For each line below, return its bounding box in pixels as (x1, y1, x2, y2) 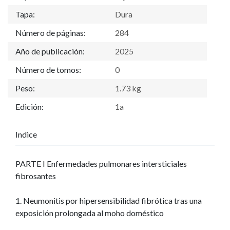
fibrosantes (15, 171, 56, 181)
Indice (15, 129, 37, 140)
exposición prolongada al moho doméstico (15, 208, 165, 218)
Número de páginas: (15, 28, 86, 38)
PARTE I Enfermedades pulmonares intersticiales (15, 159, 187, 169)
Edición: (15, 102, 44, 112)
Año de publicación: (15, 46, 85, 56)
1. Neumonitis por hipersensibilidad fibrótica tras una (15, 196, 202, 206)
